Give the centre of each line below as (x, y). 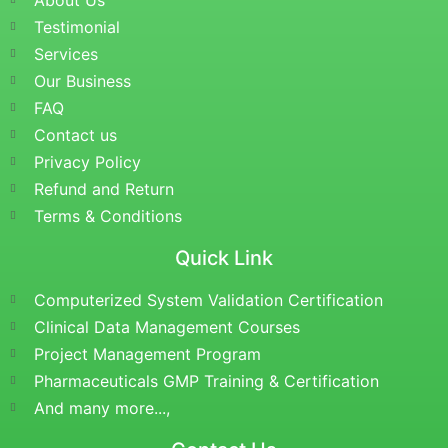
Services (65, 54)
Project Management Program (147, 354)
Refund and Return (103, 189)
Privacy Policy (87, 162)
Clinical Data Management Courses (166, 327)
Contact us (75, 135)
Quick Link (224, 258)
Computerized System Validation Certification (208, 300)
